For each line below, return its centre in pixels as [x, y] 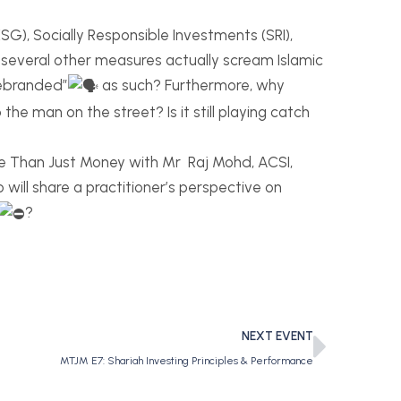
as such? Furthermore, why [192, 85]
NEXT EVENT [277, 335]
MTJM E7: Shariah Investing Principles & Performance [187, 360]
